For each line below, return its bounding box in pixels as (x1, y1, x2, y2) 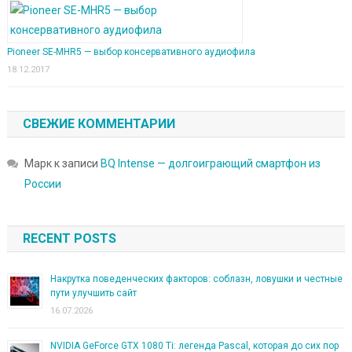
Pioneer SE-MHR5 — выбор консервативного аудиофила (6, 46, 255, 57)
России (24, 178, 61, 190)
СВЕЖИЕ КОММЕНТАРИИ (22, 116, 175, 131)
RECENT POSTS (22, 231, 116, 246)
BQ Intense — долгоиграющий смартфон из (100, 157, 321, 170)
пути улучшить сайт (49, 288, 137, 299)
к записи (51, 157, 101, 170)
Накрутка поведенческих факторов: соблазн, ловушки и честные (49, 273, 343, 284)
